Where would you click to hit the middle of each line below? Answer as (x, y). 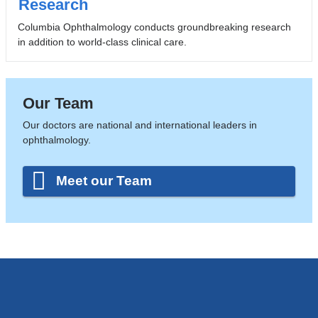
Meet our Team (104, 181)
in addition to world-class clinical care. (102, 42)
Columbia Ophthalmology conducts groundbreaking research (154, 27)
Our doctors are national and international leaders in (139, 125)
